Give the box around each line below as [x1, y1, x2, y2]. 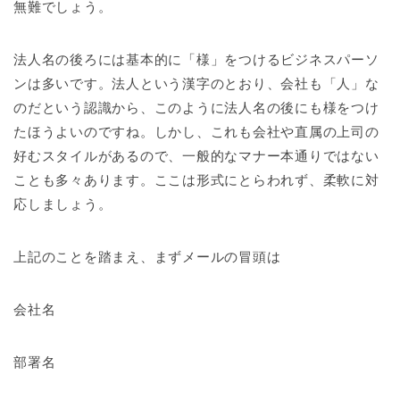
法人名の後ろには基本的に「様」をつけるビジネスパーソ [13, 52, 379, 68]
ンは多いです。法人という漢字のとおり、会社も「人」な [13, 76, 379, 92]
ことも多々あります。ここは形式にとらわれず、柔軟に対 [13, 172, 379, 188]
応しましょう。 [13, 196, 112, 212]
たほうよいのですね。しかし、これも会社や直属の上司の [13, 124, 379, 140]
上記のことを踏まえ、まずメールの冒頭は [13, 249, 281, 265]
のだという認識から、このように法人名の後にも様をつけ [13, 100, 379, 116]
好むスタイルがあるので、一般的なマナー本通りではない [13, 148, 379, 164]
